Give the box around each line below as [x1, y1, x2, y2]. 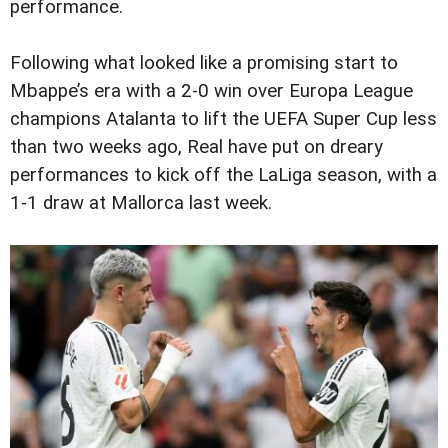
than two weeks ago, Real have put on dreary [10, 136, 383, 159]
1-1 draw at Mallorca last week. [10, 192, 272, 215]
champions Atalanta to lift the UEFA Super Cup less [10, 108, 437, 131]
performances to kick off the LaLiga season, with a [10, 164, 437, 187]
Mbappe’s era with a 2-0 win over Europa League [10, 80, 413, 103]
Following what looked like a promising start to [10, 52, 398, 75]
